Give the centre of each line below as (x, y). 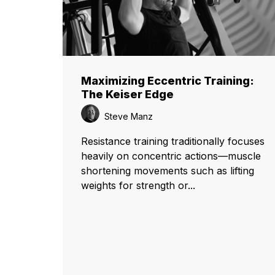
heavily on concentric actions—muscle (171, 156)
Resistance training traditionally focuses (173, 141)
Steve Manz (127, 116)
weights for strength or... (138, 185)
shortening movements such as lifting (168, 170)
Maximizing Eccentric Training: (168, 80)
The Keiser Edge (127, 94)
